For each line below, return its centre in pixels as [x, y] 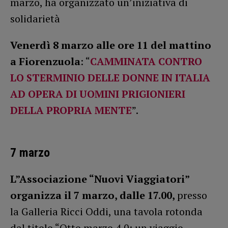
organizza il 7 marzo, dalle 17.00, [94, 195]
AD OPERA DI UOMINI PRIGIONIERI [98, 94]
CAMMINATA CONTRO [146, 62]
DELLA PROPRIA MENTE [71, 110]
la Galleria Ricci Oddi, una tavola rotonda [106, 212]
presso [192, 195]
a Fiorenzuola [45, 62]
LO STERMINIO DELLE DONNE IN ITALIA [110, 78]
